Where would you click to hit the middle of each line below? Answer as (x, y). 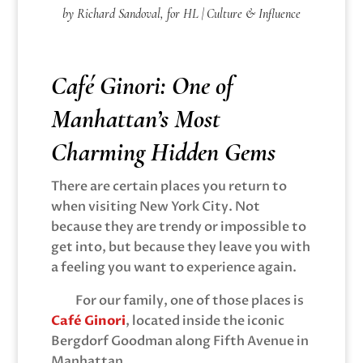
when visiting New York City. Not (155, 206)
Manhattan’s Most (135, 118)
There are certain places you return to (169, 186)
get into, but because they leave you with (180, 247)
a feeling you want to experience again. (173, 267)
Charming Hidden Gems (163, 152)
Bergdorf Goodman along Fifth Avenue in (179, 341)
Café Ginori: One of (142, 85)
